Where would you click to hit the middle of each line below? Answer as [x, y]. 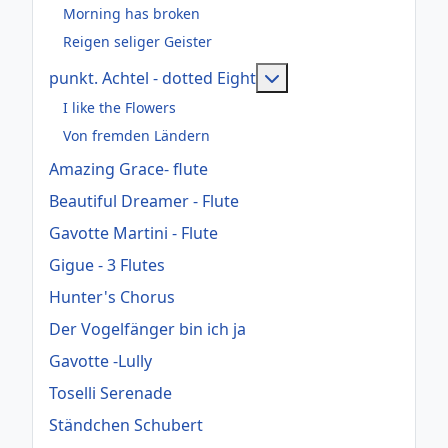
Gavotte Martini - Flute [133, 233]
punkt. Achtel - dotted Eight [152, 78]
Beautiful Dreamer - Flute [144, 201]
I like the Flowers [119, 107]
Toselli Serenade [110, 393]
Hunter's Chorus [112, 297]
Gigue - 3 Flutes [107, 265]
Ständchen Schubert [126, 425]
